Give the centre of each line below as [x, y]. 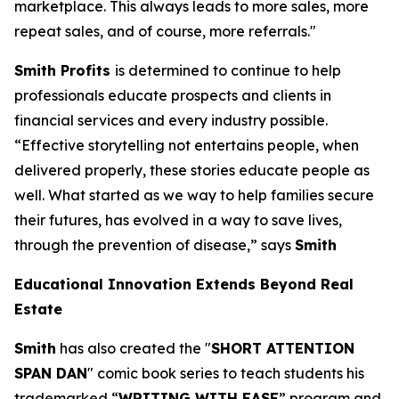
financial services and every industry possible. [171, 120]
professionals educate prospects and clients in [173, 95]
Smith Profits [65, 70]
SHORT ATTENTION [283, 348]
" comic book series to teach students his [226, 373]
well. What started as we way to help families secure [194, 195]
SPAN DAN [51, 373]
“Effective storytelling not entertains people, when [187, 145]
